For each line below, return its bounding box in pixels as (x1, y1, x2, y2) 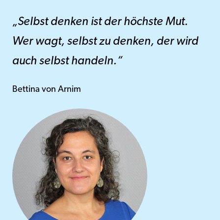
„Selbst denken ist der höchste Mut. (12, 16, 188, 28)
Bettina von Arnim (12, 85, 81, 94)
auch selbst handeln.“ (12, 55, 122, 67)
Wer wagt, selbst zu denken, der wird (12, 36, 198, 48)
